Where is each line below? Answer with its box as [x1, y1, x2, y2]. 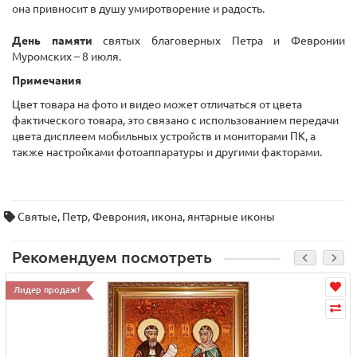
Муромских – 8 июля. [12, 50, 121, 64]
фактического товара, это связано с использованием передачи [12, 114, 339, 127]
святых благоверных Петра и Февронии [92, 34, 346, 48]
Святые [18, 210, 57, 224]
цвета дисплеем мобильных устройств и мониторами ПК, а [12, 130, 316, 143]
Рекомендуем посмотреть [12, 249, 212, 267]
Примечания [12, 74, 81, 88]
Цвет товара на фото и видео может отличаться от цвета [12, 98, 302, 112]
